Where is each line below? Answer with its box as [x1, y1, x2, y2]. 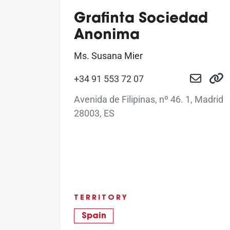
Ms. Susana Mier [74, 50, 143, 61]
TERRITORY [74, 194, 128, 202]
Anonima [74, 28, 140, 43]
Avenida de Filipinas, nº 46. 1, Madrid [74, 94, 223, 105]
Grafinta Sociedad [74, 12, 208, 26]
